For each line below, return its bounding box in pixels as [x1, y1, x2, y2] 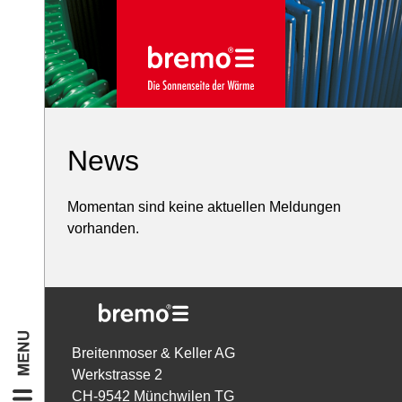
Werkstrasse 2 [72, 366, 162, 382]
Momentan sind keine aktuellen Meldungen [66, 199, 341, 215]
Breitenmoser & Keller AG [72, 345, 235, 361]
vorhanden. [66, 221, 139, 237]
